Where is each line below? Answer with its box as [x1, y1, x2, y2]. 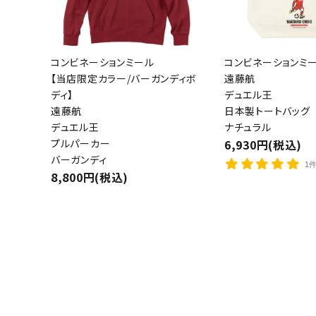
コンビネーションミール [51, 55, 154, 69]
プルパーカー [51, 136, 111, 150]
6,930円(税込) [224, 136, 302, 153]
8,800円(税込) [51, 169, 128, 186]
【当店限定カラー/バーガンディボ [51, 71, 197, 85]
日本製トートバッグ [224, 104, 310, 118]
